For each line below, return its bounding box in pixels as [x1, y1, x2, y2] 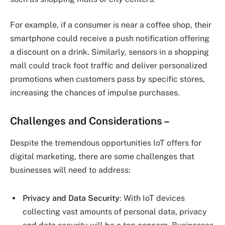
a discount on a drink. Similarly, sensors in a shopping [10, 47, 209, 57]
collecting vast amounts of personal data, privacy [23, 207, 207, 217]
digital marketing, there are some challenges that [10, 152, 194, 162]
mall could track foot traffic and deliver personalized [10, 61, 207, 71]
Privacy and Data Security [23, 193, 120, 203]
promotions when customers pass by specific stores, [10, 74, 205, 84]
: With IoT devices [120, 193, 185, 203]
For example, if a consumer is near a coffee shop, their [10, 20, 211, 30]
